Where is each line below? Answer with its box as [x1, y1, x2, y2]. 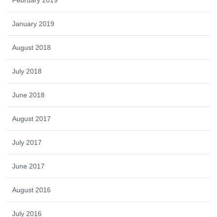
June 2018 [12, 91, 45, 99]
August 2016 [12, 186, 51, 194]
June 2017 [12, 162, 45, 170]
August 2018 [12, 44, 51, 51]
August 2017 [12, 115, 51, 123]
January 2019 [12, 20, 54, 28]
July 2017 [12, 139, 42, 146]
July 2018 [12, 67, 42, 75]
